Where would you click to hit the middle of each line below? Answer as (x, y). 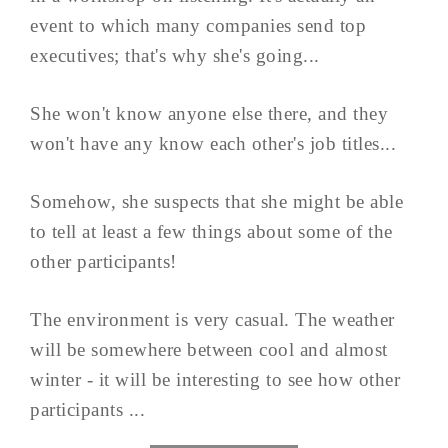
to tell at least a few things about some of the (211, 232)
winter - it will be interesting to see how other (215, 380)
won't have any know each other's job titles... (213, 144)
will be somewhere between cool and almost (209, 350)
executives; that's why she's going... (175, 56)
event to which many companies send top (198, 26)
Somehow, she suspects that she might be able (216, 202)
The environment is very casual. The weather (212, 320)
